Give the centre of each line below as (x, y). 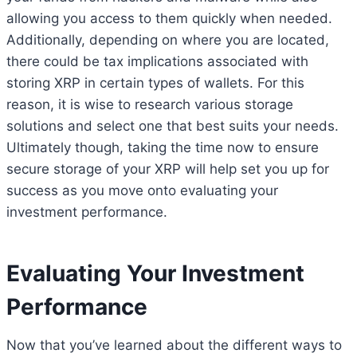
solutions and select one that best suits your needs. (173, 126)
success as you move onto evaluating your (142, 190)
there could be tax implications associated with (157, 61)
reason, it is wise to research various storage (150, 104)
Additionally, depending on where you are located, (168, 39)
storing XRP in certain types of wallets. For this (155, 82)
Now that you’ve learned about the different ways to (174, 345)
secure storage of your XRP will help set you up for (168, 169)
